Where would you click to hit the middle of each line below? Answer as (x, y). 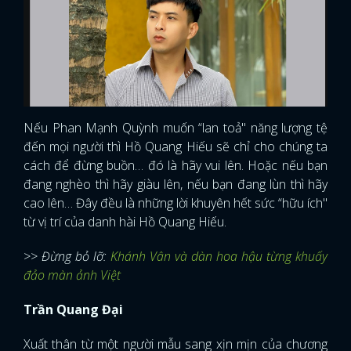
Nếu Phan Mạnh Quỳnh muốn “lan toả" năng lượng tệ (175, 127)
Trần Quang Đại (73, 309)
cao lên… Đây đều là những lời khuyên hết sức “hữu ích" (175, 203)
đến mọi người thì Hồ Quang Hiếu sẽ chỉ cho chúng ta (175, 146)
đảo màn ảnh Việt (72, 275)
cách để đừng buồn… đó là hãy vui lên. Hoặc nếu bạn (175, 165)
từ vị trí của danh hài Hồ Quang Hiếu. (127, 221)
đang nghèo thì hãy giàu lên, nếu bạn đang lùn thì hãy (175, 184)
